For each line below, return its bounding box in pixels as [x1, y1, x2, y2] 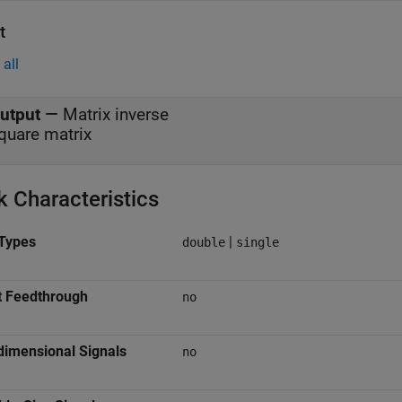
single [236, 235, 279, 249]
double [182, 235, 225, 249]
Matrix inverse [63, 104, 169, 125]
